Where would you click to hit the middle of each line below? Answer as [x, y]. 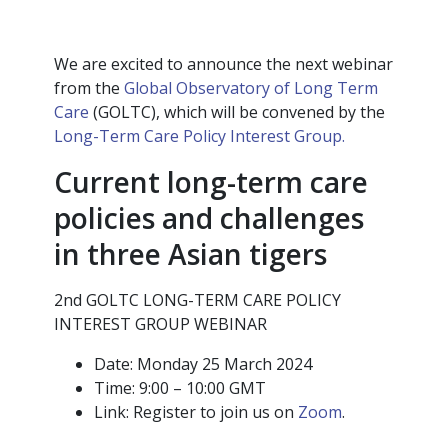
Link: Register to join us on [196, 412]
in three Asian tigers [190, 254]
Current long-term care [211, 182]
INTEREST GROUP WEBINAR [160, 324]
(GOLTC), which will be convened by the [237, 112]
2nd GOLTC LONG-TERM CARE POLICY [197, 300]
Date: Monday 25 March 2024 [203, 364]
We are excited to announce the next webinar [223, 64]
